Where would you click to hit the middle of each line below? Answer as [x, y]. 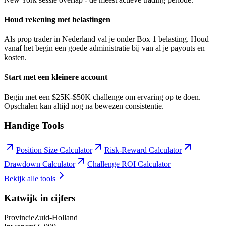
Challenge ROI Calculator [129, 164]
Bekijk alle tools [30, 179]
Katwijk [21, 198]
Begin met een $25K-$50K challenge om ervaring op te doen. [102, 97]
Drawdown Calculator [40, 164]
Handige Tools [34, 126]
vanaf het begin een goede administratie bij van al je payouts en [104, 48]
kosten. [15, 58]
